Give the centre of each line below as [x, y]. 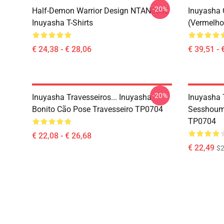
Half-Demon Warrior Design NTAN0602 [100, 11]
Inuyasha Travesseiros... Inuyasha [92, 97]
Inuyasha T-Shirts [62, 23]
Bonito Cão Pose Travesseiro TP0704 [97, 109]
